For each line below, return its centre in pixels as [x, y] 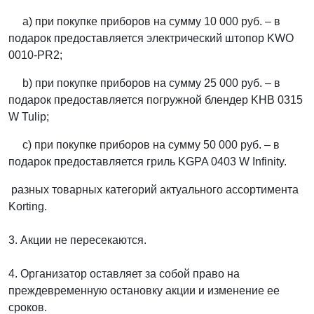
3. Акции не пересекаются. [77, 240]
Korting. [28, 207]
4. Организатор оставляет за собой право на [124, 274]
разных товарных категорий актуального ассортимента [153, 190]
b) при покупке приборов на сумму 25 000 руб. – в [144, 83]
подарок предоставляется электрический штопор [138, 39]
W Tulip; [29, 117]
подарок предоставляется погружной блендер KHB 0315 [156, 100]
